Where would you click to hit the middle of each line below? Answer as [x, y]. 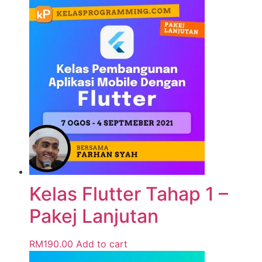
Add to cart [102, 244]
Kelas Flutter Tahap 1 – [129, 194]
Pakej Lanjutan [94, 216]
